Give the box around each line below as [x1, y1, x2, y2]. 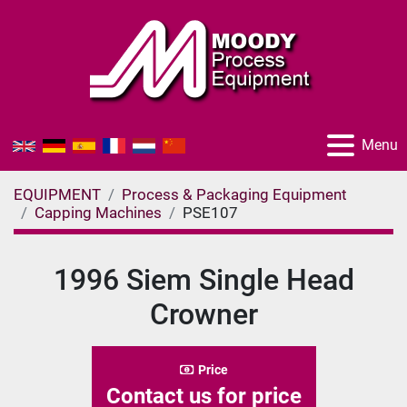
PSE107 [183, 203, 238, 222]
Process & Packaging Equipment [122, 185, 347, 203]
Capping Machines [35, 203, 162, 222]
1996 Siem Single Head [53, 263, 354, 297]
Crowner [149, 297, 258, 332]
